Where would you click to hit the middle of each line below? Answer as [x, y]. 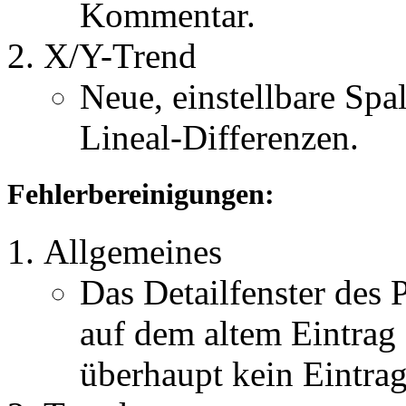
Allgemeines [133, 252]
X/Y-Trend [120, 55]
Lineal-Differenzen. [219, 137]
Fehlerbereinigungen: [141, 193]
